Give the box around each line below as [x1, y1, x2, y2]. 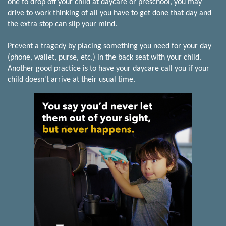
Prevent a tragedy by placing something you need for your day [8, 42, 211, 50]
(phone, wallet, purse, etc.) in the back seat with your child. [8, 53, 201, 62]
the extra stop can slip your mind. [8, 20, 117, 28]
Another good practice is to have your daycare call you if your [8, 64, 209, 73]
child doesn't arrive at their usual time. [8, 75, 135, 84]
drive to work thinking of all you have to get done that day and [8, 9, 211, 17]
